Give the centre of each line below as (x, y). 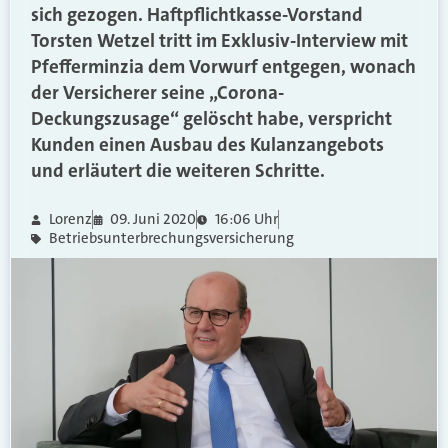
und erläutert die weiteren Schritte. (178, 170)
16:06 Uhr (246, 219)
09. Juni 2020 (153, 219)
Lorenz (70, 219)
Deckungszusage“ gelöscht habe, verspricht (211, 118)
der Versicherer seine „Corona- (157, 92)
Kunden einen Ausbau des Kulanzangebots (207, 144)
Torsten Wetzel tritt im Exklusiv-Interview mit (219, 40)
